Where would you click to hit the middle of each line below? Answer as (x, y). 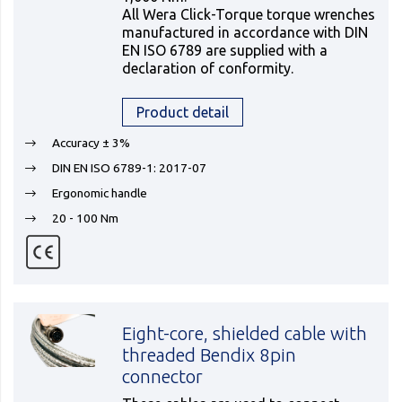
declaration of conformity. (208, 68)
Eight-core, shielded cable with (245, 333)
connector (163, 376)
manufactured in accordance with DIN (245, 32)
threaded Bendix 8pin (210, 355)
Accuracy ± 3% (91, 143)
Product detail (183, 112)
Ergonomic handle (100, 193)
